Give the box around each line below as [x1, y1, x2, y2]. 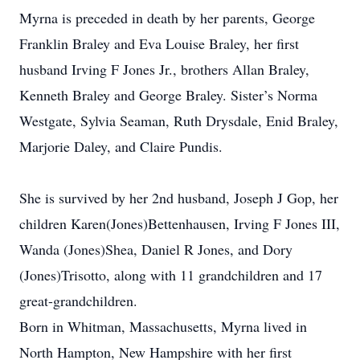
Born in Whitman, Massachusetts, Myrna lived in [19, 317, 307, 336]
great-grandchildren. [19, 291, 137, 310]
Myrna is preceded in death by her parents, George [19, 8, 315, 27]
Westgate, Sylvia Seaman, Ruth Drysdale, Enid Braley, [19, 111, 338, 130]
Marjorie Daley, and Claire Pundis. [19, 137, 223, 156]
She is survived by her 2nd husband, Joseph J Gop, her [19, 188, 338, 207]
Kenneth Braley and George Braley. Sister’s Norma [19, 85, 317, 104]
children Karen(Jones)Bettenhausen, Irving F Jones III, [19, 214, 340, 233]
